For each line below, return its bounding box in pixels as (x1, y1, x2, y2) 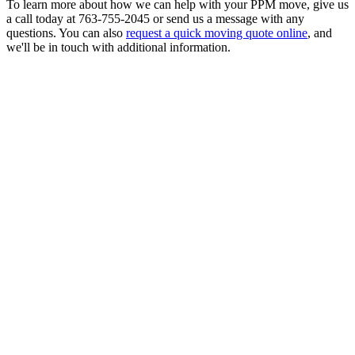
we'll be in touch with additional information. (6, 40, 237, 54)
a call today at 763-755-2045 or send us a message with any (6, 11, 304, 25)
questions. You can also (6, 25, 126, 40)
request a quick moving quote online (126, 25, 307, 40)
